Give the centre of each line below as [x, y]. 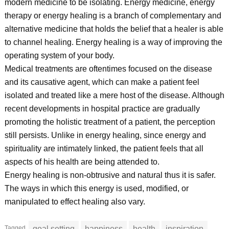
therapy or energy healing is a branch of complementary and [113, 16]
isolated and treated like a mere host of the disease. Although [114, 95]
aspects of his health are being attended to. [82, 162]
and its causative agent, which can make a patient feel [102, 82]
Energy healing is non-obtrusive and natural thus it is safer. [110, 175]
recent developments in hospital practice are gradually [102, 109]
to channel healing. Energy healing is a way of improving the [113, 42]
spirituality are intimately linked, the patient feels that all [104, 148]
